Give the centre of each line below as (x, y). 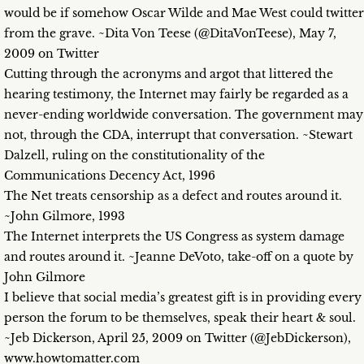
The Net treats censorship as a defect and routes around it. (173, 196)
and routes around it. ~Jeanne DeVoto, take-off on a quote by (179, 257)
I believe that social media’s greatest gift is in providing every (183, 298)
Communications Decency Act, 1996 (110, 176)
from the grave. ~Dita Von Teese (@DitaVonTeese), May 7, (170, 34)
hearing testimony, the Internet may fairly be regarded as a (176, 95)
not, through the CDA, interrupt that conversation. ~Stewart (178, 135)
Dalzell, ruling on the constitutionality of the (134, 156)
